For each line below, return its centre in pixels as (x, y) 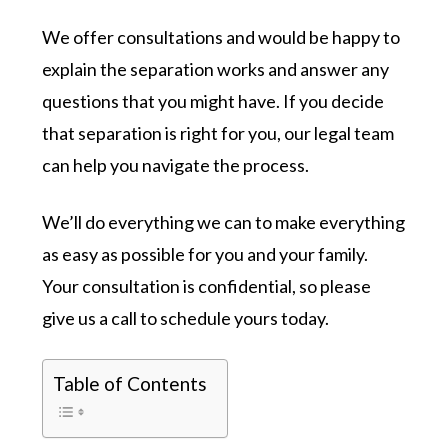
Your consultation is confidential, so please (207, 285)
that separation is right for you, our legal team (218, 132)
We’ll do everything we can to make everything (224, 221)
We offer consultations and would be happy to (221, 36)
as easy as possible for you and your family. (205, 253)
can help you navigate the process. (176, 164)
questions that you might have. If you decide (213, 100)
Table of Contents (130, 383)
